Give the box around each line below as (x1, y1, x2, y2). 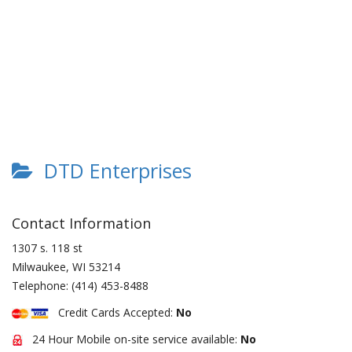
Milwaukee (12, 259, 66, 274)
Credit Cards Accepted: (49, 305, 176, 320)
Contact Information (12, 214, 151, 233)
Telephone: (12, 278, 71, 293)
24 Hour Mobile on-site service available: (23, 332, 240, 346)
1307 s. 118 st (12, 240, 82, 255)
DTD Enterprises (33, 157, 192, 184)
